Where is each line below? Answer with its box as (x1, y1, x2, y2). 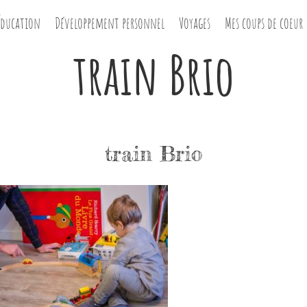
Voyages (179, 14, 211, 32)
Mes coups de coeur (225, 14, 304, 32)
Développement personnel (55, 14, 165, 32)
